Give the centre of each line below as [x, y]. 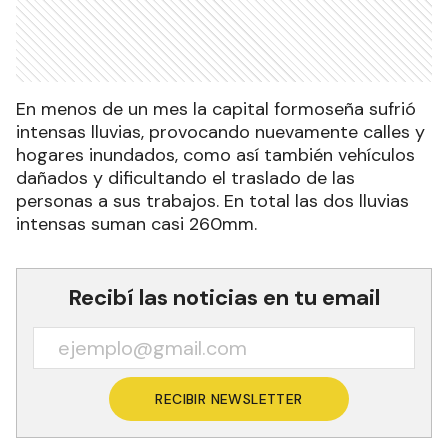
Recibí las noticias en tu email [224, 298]
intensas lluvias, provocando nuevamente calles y [220, 132]
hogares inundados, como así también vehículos [215, 155]
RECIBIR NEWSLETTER [229, 399]
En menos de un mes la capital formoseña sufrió [216, 109]
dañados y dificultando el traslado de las [185, 178]
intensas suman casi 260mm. [136, 224]
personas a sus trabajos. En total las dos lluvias [212, 201]
